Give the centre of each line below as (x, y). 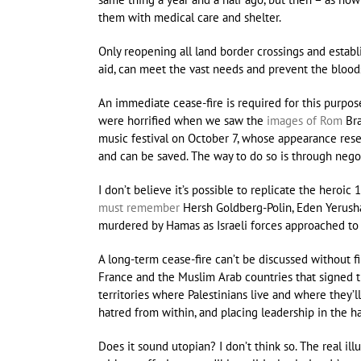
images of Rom (305, 121)
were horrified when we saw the (183, 121)
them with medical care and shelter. (190, 18)
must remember (141, 208)
